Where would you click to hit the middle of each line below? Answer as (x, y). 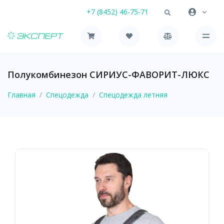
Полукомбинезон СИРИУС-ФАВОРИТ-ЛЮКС (108, 74)
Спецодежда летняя (133, 94)
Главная (21, 94)
